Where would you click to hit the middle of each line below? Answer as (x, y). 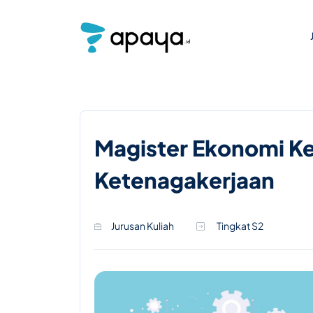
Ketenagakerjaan (184, 180)
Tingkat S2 (239, 226)
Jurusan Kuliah (143, 226)
